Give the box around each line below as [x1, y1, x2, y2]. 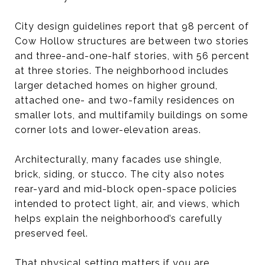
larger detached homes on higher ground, [15, 79, 218, 91]
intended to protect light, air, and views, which [15, 198, 240, 209]
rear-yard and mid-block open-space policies [15, 183, 237, 195]
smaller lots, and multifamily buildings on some [15, 109, 248, 121]
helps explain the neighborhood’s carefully [15, 212, 222, 224]
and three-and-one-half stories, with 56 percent [15, 50, 250, 62]
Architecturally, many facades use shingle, [15, 153, 222, 165]
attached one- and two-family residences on [15, 94, 235, 106]
